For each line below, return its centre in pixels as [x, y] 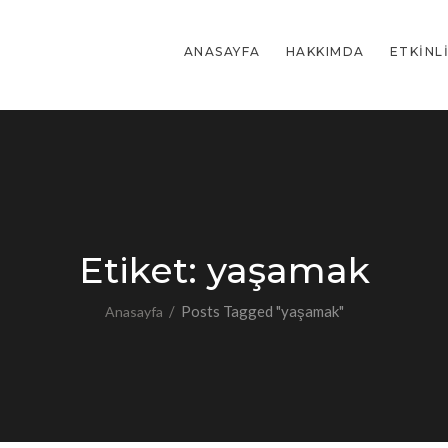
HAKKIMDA [325, 51]
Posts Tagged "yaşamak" [262, 311]
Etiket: [142, 270]
